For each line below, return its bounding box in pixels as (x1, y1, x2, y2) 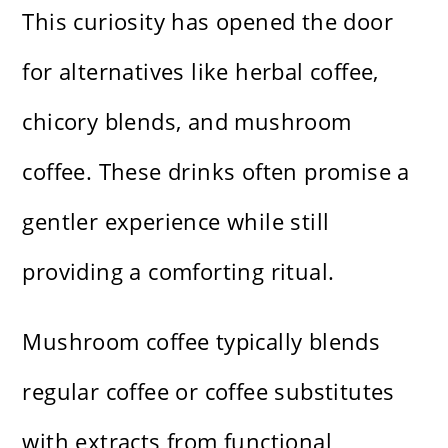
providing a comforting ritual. (22, 256, 335, 287)
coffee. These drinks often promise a (22, 156, 410, 187)
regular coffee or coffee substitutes (22, 376, 395, 407)
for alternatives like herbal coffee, (22, 56, 379, 87)
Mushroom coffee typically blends (22, 326, 381, 357)
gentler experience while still (22, 206, 330, 237)
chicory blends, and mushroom (22, 106, 352, 137)
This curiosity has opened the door (22, 6, 394, 37)
